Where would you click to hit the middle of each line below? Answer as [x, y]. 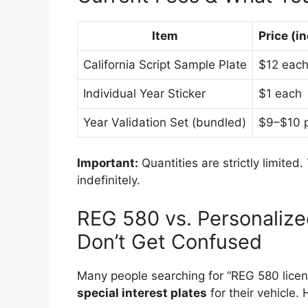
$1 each [280, 93]
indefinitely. [109, 180]
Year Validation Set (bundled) [165, 122]
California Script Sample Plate [165, 64]
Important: [108, 163]
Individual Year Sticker [144, 93]
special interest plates [142, 293]
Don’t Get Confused [169, 241]
